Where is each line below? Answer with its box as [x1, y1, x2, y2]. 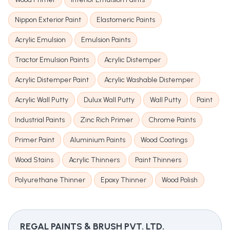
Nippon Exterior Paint [15, 15, 81, 25]
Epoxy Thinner [101, 176, 146, 185]
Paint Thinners [135, 156, 181, 165]
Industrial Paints [15, 116, 65, 125]
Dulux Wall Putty [84, 95, 135, 105]
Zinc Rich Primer [80, 116, 133, 125]
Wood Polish [162, 176, 198, 185]
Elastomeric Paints [97, 15, 155, 25]
